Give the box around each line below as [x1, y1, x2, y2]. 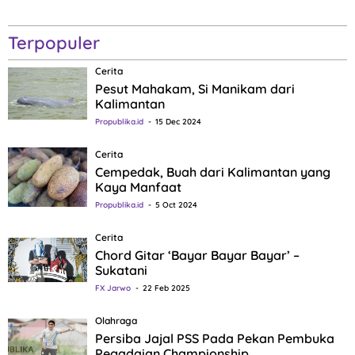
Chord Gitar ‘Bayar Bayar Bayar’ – [95, 246, 300, 263]
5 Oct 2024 [155, 199, 197, 210]
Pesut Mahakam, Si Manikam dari [95, 80, 295, 97]
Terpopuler [8, 31, 100, 54]
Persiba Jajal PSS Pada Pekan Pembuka [95, 330, 334, 346]
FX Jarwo [95, 282, 131, 293]
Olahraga [95, 314, 137, 326]
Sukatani [95, 261, 147, 278]
